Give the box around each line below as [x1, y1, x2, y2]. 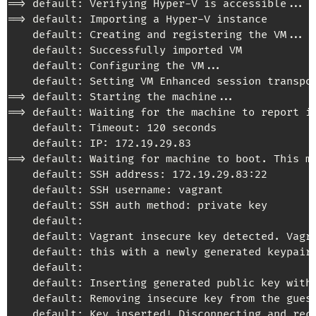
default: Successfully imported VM [7, 44, 242, 58]
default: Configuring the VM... [7, 59, 223, 73]
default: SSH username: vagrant [7, 183, 223, 197]
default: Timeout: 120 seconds [7, 121, 217, 135]
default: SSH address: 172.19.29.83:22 [7, 168, 267, 182]
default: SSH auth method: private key [7, 199, 267, 213]
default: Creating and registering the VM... [7, 28, 305, 42]
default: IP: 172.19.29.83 [7, 137, 191, 151]
